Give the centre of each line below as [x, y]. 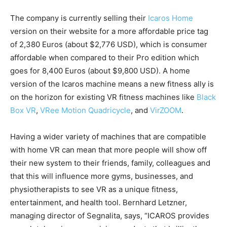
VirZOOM [166, 110]
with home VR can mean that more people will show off [108, 150]
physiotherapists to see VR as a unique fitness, [94, 190]
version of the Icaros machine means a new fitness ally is [112, 84]
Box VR [23, 110]
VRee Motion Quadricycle [85, 110]
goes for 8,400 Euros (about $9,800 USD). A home [100, 71]
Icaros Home [171, 18]
